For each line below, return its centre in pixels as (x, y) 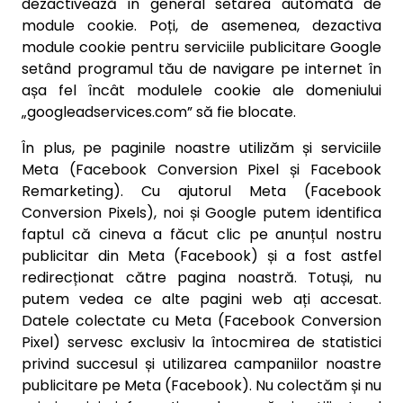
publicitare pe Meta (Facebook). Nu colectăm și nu (201, 385)
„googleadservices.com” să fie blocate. (159, 112)
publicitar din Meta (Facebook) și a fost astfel (201, 256)
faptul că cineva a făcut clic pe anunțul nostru (201, 234)
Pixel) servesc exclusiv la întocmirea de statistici (201, 342)
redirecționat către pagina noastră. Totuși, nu (201, 278)
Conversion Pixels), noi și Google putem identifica (201, 213)
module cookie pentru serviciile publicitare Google (201, 47)
